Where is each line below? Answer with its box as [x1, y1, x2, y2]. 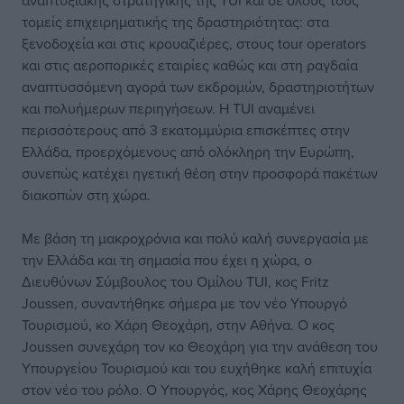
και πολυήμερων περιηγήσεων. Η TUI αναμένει [22, 98, 315, 118]
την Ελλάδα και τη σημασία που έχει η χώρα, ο [22, 250, 312, 270]
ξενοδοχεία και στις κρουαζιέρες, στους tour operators [22, 33, 366, 53]
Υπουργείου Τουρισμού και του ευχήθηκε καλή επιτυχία [22, 358, 372, 378]
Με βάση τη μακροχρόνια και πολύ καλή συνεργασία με [22, 228, 369, 248]
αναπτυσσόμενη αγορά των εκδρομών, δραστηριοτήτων [22, 77, 374, 96]
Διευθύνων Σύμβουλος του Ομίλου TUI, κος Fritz [22, 271, 329, 291]
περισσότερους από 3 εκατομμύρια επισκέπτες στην [22, 120, 350, 140]
